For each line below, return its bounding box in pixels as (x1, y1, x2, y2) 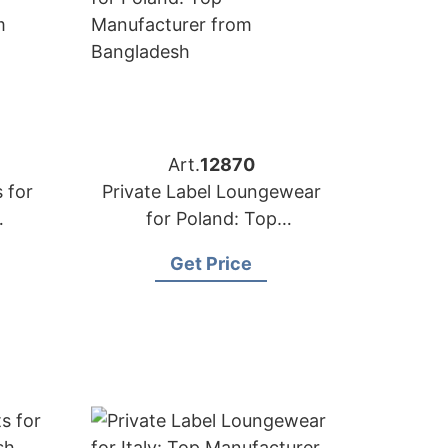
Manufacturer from (130, 235, 292, 256)
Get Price (170, 253, 252, 274)
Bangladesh (161, 262, 261, 283)
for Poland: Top (145, 208, 277, 229)
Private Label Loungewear (101, 181, 321, 202)
